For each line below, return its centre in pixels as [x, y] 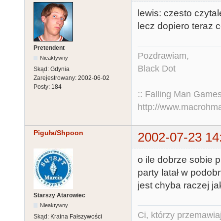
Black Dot [157, 68]
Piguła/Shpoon [58, 132]
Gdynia [60, 69]
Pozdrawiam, [163, 55]
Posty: [42, 87]
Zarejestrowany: [56, 78]
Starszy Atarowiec [59, 196]
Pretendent [49, 48]
